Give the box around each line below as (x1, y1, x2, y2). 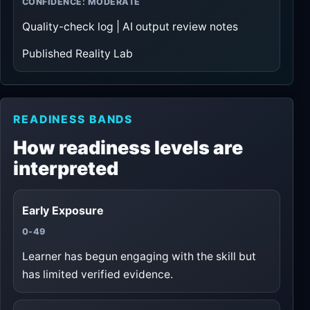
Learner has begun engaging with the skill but (22, 249, 256, 263)
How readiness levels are (13, 136, 243, 158)
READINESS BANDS (13, 112, 134, 126)
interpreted (13, 156, 118, 179)
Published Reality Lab (22, 46, 133, 60)
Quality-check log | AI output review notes (22, 19, 238, 33)
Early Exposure (22, 203, 104, 217)
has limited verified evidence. (22, 267, 173, 281)
